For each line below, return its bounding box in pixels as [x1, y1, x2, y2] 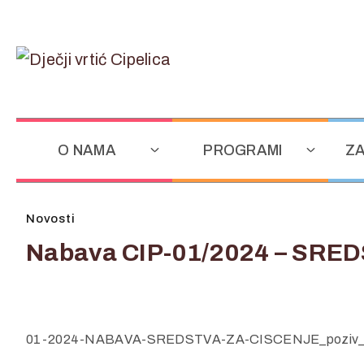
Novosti [26, 212, 76, 225]
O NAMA [58, 142, 116, 158]
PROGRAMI [203, 142, 283, 158]
